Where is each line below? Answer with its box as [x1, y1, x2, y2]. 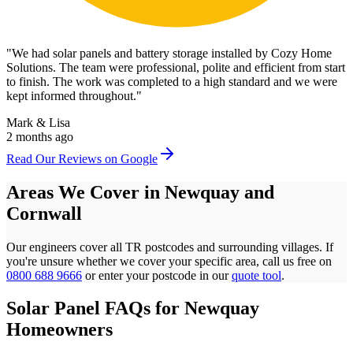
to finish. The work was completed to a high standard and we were [6, 74, 337, 88]
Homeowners [6, 319, 113, 340]
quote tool [232, 268, 281, 282]
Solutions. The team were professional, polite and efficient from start [6, 60, 345, 74]
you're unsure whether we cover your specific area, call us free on [6, 254, 332, 268]
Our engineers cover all [6, 240, 125, 254]
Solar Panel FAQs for [6, 298, 184, 319]
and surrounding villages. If [194, 240, 333, 254]
